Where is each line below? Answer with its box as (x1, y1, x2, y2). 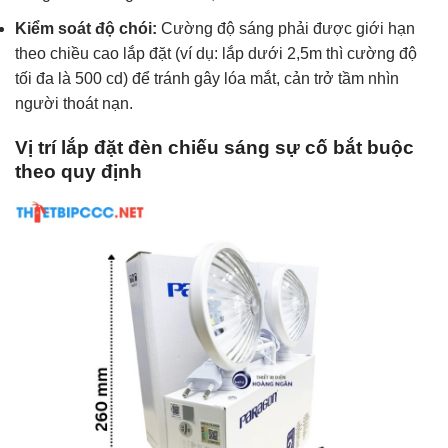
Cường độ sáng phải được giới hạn (157, 19, 415, 37)
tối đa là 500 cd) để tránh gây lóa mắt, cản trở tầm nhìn (15, 69, 399, 87)
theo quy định (15, 161, 142, 183)
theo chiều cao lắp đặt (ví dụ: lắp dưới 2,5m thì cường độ (15, 44, 417, 62)
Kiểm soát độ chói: (15, 19, 157, 37)
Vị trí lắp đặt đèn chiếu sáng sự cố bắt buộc (15, 137, 414, 159)
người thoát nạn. (15, 94, 133, 112)
